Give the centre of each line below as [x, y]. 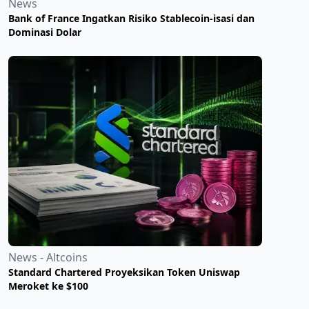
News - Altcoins [48, 257]
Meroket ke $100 [48, 286]
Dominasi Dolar [45, 32]
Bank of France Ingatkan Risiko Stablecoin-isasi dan [131, 18]
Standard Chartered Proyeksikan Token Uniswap [124, 272]
